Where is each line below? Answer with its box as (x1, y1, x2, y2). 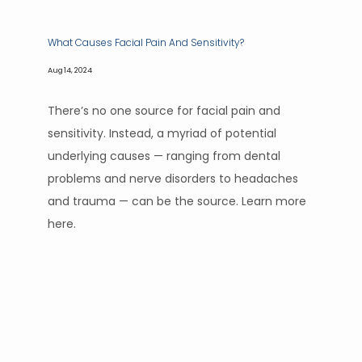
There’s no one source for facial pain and (48, 103, 280, 119)
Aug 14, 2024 (48, 65, 92, 75)
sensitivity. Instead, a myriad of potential (48, 125, 276, 141)
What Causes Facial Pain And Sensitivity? (48, 36, 244, 49)
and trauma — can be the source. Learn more (48, 193, 306, 209)
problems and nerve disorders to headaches (48, 170, 298, 187)
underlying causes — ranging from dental (48, 148, 280, 164)
